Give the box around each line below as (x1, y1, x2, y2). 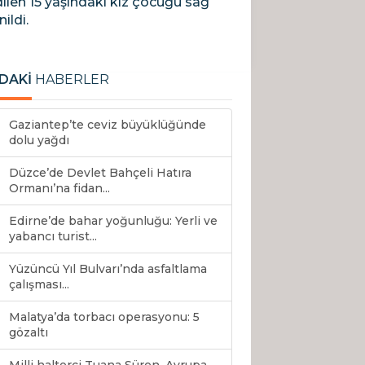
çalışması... (9, 277, 69, 292)
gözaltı (9, 325, 48, 341)
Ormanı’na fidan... (9, 181, 110, 196)
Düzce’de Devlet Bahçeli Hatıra (9, 165, 191, 181)
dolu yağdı (9, 133, 69, 148)
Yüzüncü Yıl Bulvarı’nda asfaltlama (9, 262, 207, 277)
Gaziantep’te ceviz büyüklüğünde (9, 117, 206, 133)
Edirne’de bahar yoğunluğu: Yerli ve (9, 213, 218, 229)
